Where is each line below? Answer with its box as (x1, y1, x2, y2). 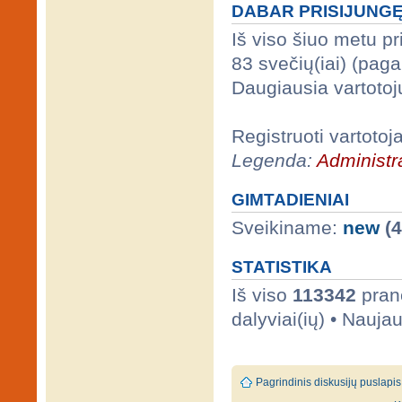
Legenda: (232, 150, 317, 171)
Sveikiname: (232, 217, 343, 239)
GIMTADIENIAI (232, 190, 349, 210)
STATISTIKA (232, 258, 332, 277)
